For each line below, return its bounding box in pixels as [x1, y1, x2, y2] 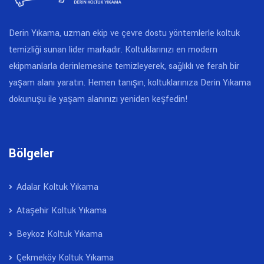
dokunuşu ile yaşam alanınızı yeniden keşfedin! [9, 93, 188, 105]
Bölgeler [9, 145, 54, 162]
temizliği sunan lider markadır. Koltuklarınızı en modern [9, 44, 217, 56]
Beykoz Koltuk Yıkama [14, 228, 103, 240]
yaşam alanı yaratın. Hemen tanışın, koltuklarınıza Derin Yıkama [9, 77, 251, 89]
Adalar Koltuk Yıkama [14, 181, 98, 193]
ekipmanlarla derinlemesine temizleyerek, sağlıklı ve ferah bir [9, 60, 239, 72]
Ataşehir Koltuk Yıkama [14, 204, 107, 217]
